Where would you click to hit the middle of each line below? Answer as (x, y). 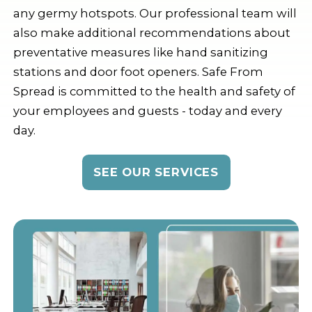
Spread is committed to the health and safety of (154, 92)
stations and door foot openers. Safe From (138, 72)
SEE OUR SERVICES (156, 172)
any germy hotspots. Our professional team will (155, 14)
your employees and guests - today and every (147, 111)
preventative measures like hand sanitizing (140, 53)
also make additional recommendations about (151, 33)
